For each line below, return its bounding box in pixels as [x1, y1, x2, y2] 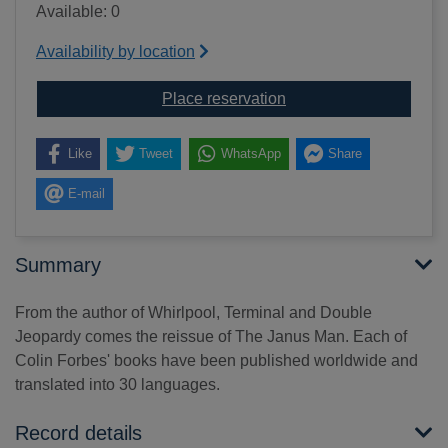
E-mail [67, 186, 105, 202]
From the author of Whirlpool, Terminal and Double [15, 304, 372, 322]
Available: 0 [36, 2, 120, 20]
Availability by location [36, 42, 195, 60]
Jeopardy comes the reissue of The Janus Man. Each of [15, 328, 407, 346]
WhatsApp [220, 146, 281, 162]
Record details [15, 422, 142, 445]
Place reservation [162, 89, 286, 107]
